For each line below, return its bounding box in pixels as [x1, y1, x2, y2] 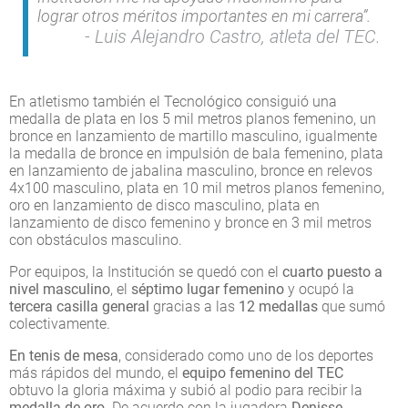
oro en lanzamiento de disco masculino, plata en [9, 196, 320, 214]
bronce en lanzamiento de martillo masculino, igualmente [9, 127, 377, 145]
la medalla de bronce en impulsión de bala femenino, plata [9, 144, 383, 162]
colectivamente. [9, 314, 110, 332]
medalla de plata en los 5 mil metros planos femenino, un [9, 109, 376, 127]
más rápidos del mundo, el [9, 363, 182, 382]
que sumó [318, 297, 385, 315]
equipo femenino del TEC [182, 363, 343, 382]
